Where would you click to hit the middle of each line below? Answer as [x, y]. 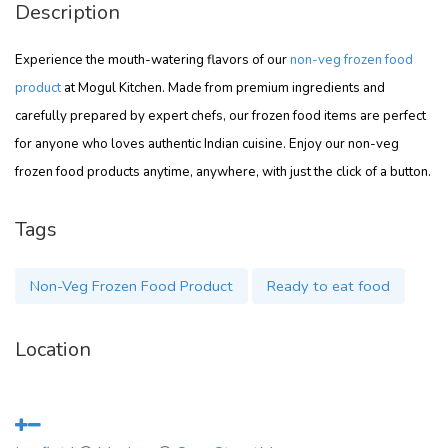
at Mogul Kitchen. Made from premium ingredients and [223, 88]
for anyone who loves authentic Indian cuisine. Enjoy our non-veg [207, 144]
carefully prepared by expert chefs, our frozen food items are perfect [220, 116]
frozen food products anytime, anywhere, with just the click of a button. [223, 172]
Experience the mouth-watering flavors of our [152, 60]
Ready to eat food [328, 286]
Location [53, 349]
